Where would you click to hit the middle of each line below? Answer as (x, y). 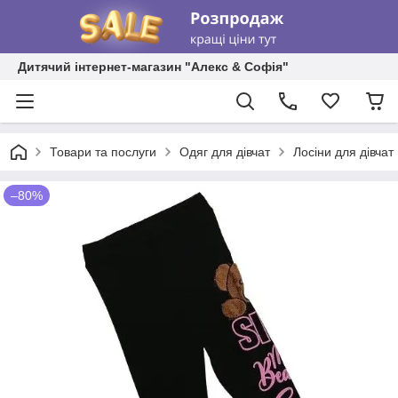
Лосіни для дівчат (343, 152)
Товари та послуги (103, 152)
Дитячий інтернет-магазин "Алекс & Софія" (153, 67)
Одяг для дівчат (225, 152)
